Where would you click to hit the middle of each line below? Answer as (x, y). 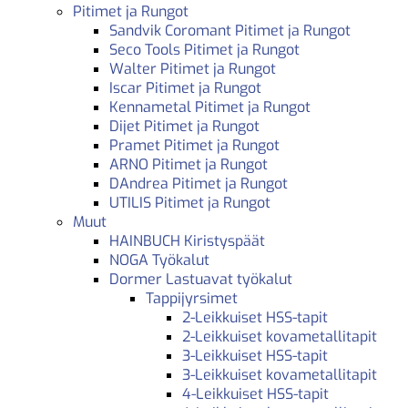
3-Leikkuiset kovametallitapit (280, 374)
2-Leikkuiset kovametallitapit (280, 336)
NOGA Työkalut (159, 260)
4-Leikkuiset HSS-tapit (255, 393)
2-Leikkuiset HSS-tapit (255, 317)
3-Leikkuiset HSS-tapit (255, 355)
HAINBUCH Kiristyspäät (187, 240)
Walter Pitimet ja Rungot (193, 68)
